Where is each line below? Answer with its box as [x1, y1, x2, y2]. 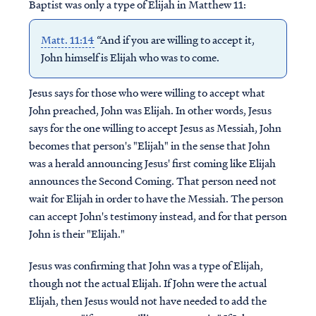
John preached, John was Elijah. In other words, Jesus [28, 102, 272, 118]
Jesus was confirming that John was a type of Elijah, [28, 257, 263, 273]
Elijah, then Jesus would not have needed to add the [28, 293, 267, 308]
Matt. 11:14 [40, 32, 95, 47]
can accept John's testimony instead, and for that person [28, 208, 287, 224]
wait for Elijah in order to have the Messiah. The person [28, 190, 284, 206]
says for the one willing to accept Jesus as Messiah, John [28, 120, 281, 135]
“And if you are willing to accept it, [94, 32, 255, 47]
